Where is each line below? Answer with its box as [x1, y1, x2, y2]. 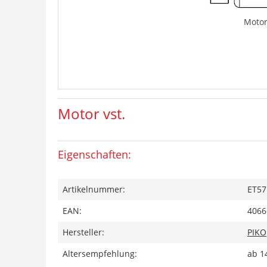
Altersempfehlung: [63, 248, 137, 259]
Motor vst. [58, 104, 125, 123]
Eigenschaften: [58, 147, 131, 162]
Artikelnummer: [63, 184, 125, 195]
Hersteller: [63, 226, 104, 238]
